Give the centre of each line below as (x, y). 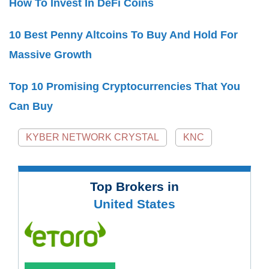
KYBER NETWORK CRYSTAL (92, 138)
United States (134, 204)
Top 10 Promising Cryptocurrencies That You (125, 87)
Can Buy (31, 107)
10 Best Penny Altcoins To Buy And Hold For (123, 35)
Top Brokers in (134, 187)
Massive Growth (50, 55)
